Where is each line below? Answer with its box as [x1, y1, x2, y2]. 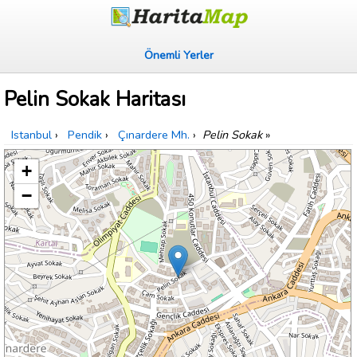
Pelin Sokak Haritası [4, 85, 186, 114]
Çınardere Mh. [118, 127, 190, 143]
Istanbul [11, 127, 52, 143]
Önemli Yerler [143, 47, 214, 63]
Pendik [68, 127, 102, 143]
